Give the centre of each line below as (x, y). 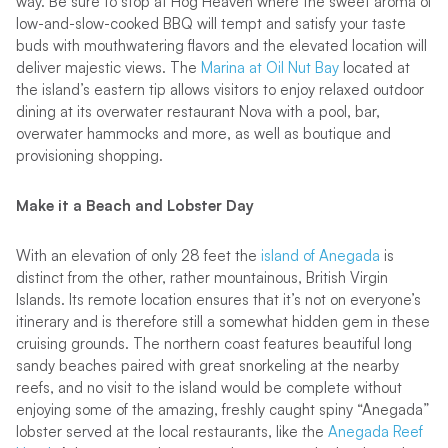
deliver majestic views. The (108, 67)
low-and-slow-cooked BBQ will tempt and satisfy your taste (210, 23)
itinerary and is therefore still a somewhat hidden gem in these (222, 321)
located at (374, 67)
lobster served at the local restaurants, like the (171, 431)
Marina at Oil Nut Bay (269, 67)
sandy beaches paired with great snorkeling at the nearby (207, 365)
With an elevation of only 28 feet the (138, 255)
